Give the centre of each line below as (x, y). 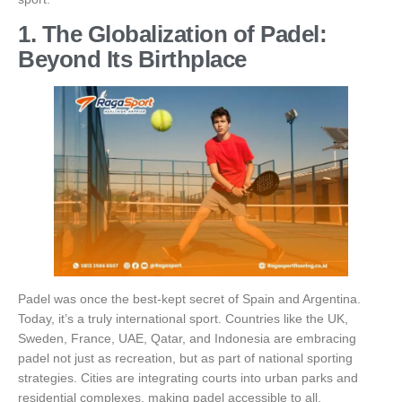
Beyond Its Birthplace (132, 60)
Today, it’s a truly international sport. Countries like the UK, (183, 319)
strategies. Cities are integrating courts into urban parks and (188, 378)
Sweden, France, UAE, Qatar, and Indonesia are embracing (187, 339)
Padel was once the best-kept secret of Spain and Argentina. (189, 299)
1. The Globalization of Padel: (172, 35)
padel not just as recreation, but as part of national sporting (185, 358)
